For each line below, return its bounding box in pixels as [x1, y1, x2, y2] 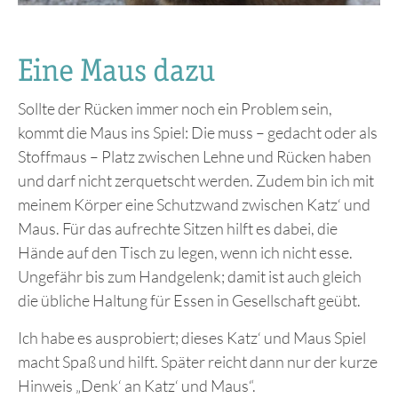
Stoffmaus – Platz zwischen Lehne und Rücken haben [18, 146, 371, 166]
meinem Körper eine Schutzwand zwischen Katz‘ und [18, 194, 370, 214]
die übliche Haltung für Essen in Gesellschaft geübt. [18, 290, 361, 310]
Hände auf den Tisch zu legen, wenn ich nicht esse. [18, 242, 353, 262]
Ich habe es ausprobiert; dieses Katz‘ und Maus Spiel [18, 327, 366, 347]
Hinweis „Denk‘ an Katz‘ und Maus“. [18, 375, 256, 395]
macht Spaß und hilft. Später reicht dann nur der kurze [18, 351, 378, 371]
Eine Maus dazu [18, 51, 215, 88]
